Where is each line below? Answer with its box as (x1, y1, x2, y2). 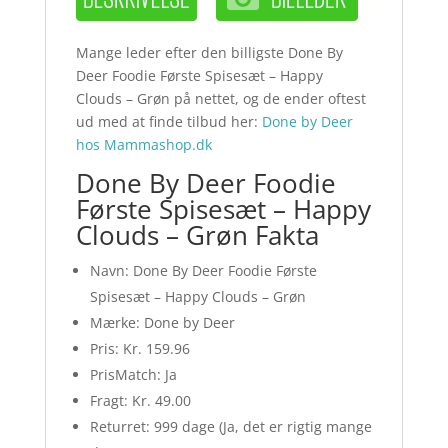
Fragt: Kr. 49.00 (89, 391, 191, 411)
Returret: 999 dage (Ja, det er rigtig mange (89, 417, 372, 437)
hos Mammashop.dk (75, 135, 212, 155)
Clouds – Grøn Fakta (75, 217, 319, 254)
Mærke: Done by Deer (89, 313, 235, 333)
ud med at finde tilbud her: (75, 112, 262, 132)
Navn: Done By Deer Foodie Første (89, 261, 317, 281)
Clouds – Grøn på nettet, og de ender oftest (75, 89, 366, 109)
